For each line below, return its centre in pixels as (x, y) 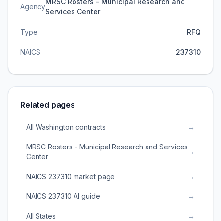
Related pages (48, 105)
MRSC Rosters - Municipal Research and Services (107, 147)
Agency (33, 7)
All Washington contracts (66, 127)
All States (41, 216)
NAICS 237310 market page (71, 176)
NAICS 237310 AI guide (63, 196)
